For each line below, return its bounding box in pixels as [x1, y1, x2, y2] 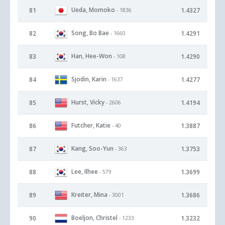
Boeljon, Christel [71, 213, 118, 222]
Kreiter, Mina [71, 190, 107, 199]
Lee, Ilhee [71, 167, 98, 176]
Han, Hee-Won [71, 51, 112, 60]
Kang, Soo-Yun [71, 144, 114, 153]
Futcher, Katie [71, 121, 110, 130]
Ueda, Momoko [71, 5, 115, 14]
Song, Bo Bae [71, 28, 109, 37]
